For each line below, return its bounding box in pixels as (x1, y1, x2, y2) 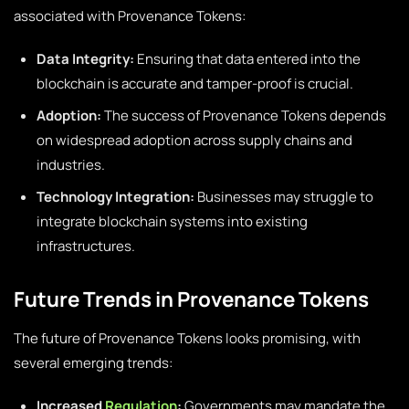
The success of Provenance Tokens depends (101, 106, 386, 125)
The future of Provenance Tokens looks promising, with (14, 329, 361, 348)
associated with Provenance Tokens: (14, 6, 246, 26)
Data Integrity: (37, 49, 134, 68)
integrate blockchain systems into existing (37, 212, 308, 231)
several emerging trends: (14, 353, 173, 372)
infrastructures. (37, 236, 135, 256)
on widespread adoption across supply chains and (37, 131, 352, 150)
